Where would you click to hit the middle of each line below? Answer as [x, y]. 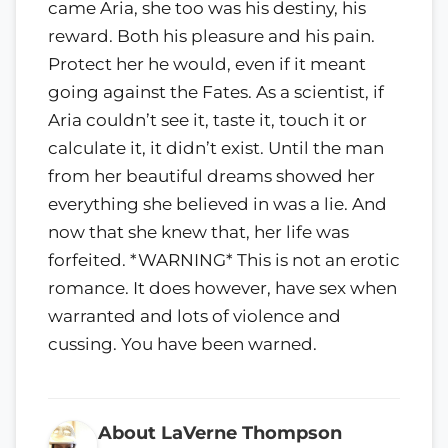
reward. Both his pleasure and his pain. [211, 35]
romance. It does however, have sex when [222, 287]
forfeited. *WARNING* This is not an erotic [224, 259]
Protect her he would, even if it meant [207, 63]
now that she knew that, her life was [198, 231]
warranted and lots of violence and [194, 315]
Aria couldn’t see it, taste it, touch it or [207, 119]
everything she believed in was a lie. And [217, 203]
